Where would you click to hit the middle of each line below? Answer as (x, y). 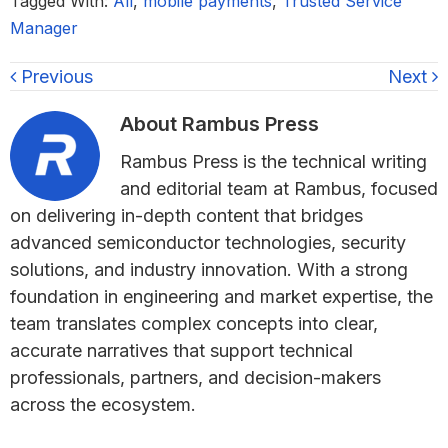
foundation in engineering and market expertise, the (221, 296)
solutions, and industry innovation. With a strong (209, 269)
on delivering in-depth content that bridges (186, 215)
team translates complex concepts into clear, (194, 323)
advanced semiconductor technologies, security (208, 242)
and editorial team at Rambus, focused (279, 188)
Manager (44, 27)
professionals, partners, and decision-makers (195, 377)
